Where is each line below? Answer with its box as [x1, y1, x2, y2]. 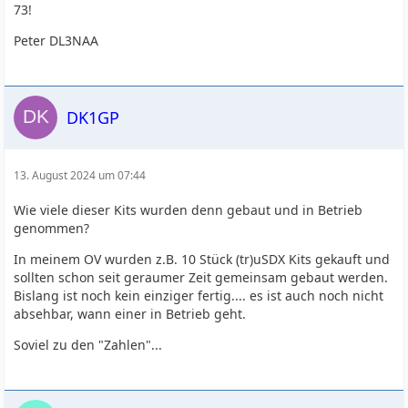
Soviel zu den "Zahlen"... [14, 336, 163, 353]
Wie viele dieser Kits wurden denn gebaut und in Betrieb [14, 201, 363, 219]
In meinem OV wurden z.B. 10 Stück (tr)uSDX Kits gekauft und [14, 250, 391, 268]
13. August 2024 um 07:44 [14, 168, 147, 183]
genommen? [14, 219, 90, 237]
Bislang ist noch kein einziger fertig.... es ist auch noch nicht [14, 287, 384, 304]
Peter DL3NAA [14, 32, 99, 49]
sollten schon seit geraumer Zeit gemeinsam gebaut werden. [14, 269, 389, 286]
